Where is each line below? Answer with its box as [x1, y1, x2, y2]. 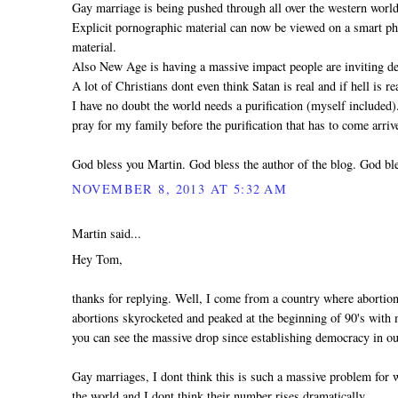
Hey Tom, [72, 250, 123, 267]
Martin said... [72, 224, 142, 242]
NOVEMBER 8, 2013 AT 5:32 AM [72, 180, 288, 198]
